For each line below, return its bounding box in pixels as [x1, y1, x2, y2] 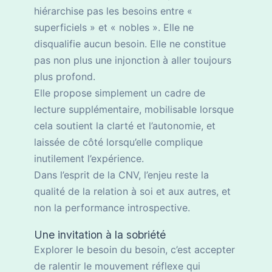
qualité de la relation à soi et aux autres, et [34, 185, 231, 198]
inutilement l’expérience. [34, 152, 144, 165]
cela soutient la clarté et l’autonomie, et [34, 120, 216, 132]
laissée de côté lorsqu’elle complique [34, 136, 203, 149]
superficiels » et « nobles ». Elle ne [34, 21, 194, 34]
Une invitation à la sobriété [34, 228, 166, 242]
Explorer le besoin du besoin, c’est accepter [34, 243, 235, 256]
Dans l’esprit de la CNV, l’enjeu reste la [34, 169, 209, 182]
